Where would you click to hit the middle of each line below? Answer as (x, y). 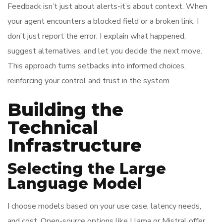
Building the (65, 110)
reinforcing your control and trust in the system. (89, 81)
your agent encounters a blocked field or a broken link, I (103, 21)
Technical (53, 127)
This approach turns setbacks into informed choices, (97, 66)
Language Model (75, 184)
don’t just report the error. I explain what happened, (97, 36)
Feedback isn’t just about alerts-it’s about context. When (107, 6)
